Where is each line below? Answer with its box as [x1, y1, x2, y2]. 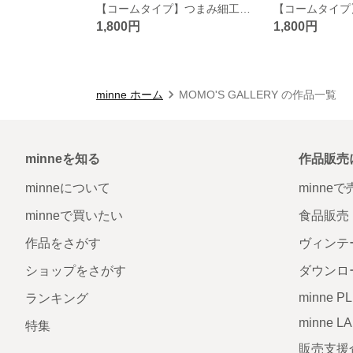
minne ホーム [96, 87, 163, 101]
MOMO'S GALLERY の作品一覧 [179, 87, 336, 101]
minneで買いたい [25, 208, 123, 222]
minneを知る [25, 151, 100, 165]
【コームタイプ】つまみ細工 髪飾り [240, 2, 251, 15]
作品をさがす [25, 236, 101, 250]
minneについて [25, 180, 110, 195]
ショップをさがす [25, 263, 126, 277]
